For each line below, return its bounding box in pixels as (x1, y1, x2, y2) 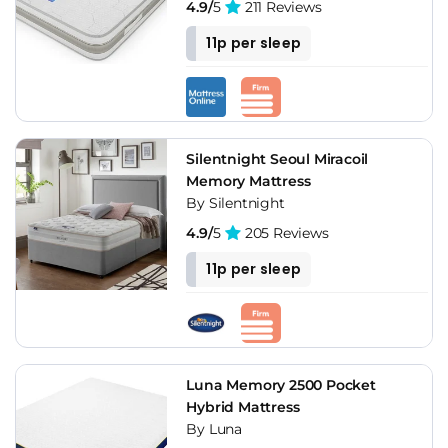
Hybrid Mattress (186, 397, 300, 416)
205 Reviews (241, 223, 329, 242)
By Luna (186, 419, 242, 438)
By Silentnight (186, 193, 285, 212)
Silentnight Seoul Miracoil (186, 149, 369, 168)
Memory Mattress (186, 171, 311, 190)
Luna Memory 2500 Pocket (186, 375, 376, 394)
